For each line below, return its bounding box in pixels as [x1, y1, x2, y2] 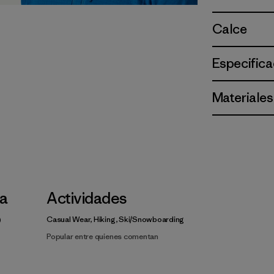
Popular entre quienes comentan [46, 231, 158, 242]
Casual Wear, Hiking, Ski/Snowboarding [46, 214, 185, 224]
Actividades [46, 188, 127, 208]
